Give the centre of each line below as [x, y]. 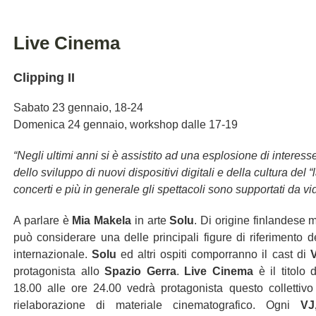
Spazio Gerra [140, 271]
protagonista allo [59, 271]
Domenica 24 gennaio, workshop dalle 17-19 [126, 124]
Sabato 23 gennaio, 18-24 [78, 108]
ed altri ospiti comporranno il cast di [215, 254]
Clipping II [44, 78]
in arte [151, 220]
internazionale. [53, 254]
